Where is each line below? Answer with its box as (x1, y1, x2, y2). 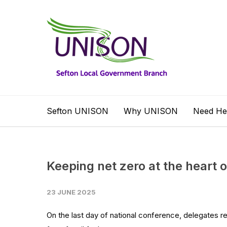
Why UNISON (124, 106, 178, 116)
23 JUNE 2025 (47, 188, 96, 196)
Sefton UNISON (47, 106, 108, 116)
